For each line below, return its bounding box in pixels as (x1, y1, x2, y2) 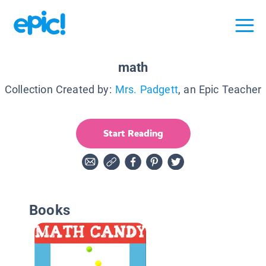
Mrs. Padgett (115, 83, 179, 96)
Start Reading (103, 126, 163, 140)
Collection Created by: (4, 83, 112, 96)
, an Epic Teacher (178, 83, 262, 96)
